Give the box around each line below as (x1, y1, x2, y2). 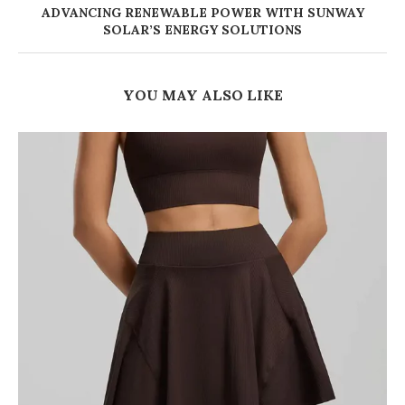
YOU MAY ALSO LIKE (122, 86, 283, 105)
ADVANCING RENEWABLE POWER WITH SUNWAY (41, 5, 364, 22)
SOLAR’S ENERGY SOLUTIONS (103, 22, 302, 39)
